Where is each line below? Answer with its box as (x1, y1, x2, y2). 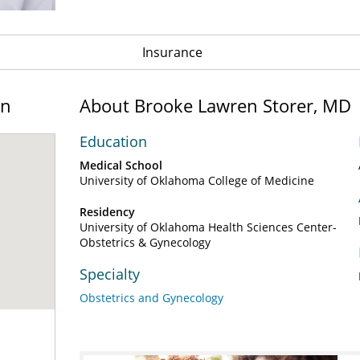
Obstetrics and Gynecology (80, 290, 223, 305)
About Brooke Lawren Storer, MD (80, 93, 351, 117)
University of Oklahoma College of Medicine (80, 173, 314, 188)
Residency (80, 204, 135, 219)
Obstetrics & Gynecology (80, 235, 211, 250)
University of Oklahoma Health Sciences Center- (80, 219, 337, 235)
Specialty (80, 264, 140, 284)
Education (80, 132, 147, 151)
